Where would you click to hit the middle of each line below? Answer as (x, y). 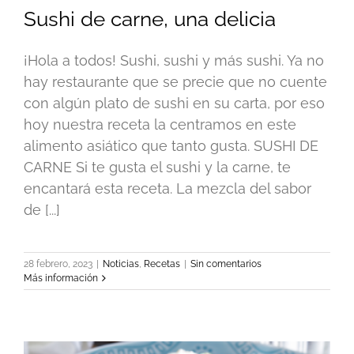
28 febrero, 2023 (58, 264)
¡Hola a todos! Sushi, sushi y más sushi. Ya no (174, 61)
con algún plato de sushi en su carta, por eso (174, 104)
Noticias (121, 264)
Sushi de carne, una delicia (150, 19)
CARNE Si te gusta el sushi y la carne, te (157, 168)
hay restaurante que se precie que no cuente (175, 82)
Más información (61, 279)
